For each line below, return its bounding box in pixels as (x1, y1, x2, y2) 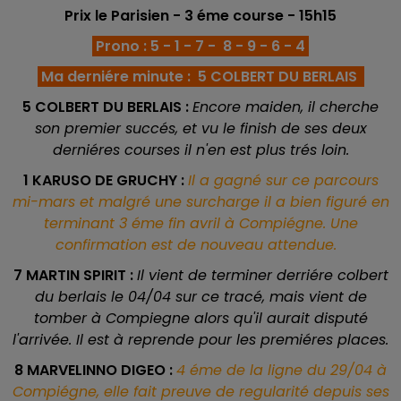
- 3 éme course (173, 5, 287, 26)
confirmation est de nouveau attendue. (55, 235, 346, 255)
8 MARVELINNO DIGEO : (14, 360, 176, 380)
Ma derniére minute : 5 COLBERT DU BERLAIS (37, 66, 361, 87)
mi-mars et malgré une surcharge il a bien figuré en (12, 192, 389, 212)
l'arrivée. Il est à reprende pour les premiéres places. (13, 329, 388, 350)
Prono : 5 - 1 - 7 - (92, 36, 219, 56)
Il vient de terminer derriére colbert (136, 265, 388, 286)
